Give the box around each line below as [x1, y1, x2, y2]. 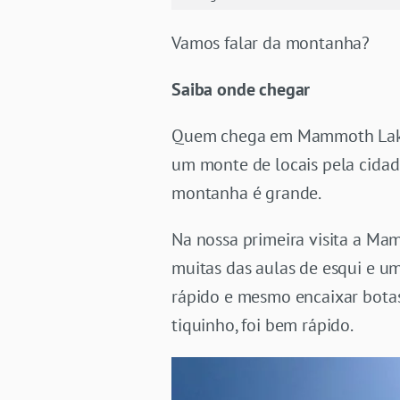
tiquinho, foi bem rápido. [171, 313, 354, 337]
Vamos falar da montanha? [171, 31, 371, 55]
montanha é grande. [171, 181, 322, 205]
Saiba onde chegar [171, 78, 311, 102]
